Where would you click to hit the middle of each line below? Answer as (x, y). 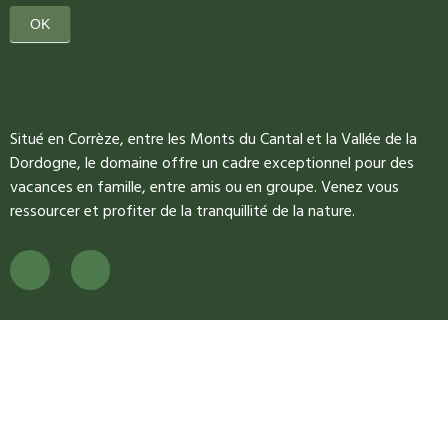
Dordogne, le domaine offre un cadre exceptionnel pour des (212, 162)
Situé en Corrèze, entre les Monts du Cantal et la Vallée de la (213, 138)
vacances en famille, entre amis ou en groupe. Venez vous (204, 186)
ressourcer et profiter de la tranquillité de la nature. (182, 210)
